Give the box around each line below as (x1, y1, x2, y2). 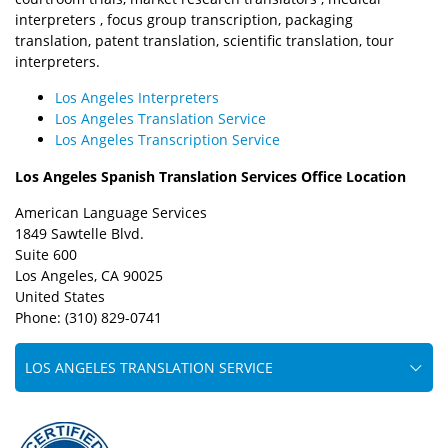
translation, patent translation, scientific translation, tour (15, 31, 394, 50)
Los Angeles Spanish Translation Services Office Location (15, 167, 406, 186)
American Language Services (15, 203, 207, 222)
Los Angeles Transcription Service (55, 130, 280, 149)
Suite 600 (15, 245, 77, 264)
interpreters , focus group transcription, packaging (15, 10, 353, 29)
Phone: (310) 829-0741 (15, 308, 162, 327)
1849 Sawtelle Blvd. (15, 224, 144, 243)
